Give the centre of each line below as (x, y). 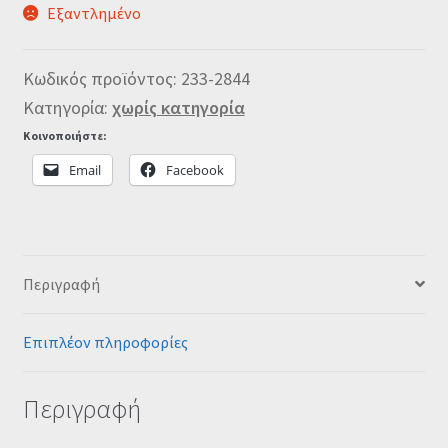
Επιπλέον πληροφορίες (105, 341)
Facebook (194, 169)
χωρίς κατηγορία (178, 107)
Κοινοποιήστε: (64, 135)
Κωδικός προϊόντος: (101, 78)
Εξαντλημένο (94, 13)
